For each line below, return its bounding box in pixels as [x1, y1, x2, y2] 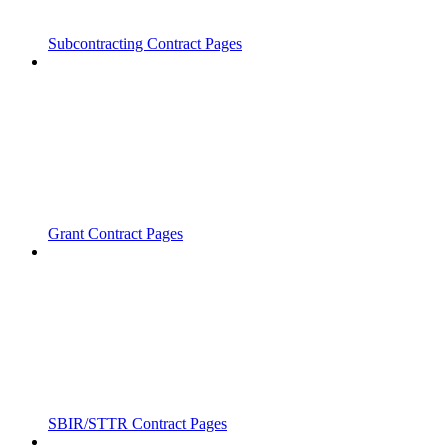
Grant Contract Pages [48, 224, 183, 242]
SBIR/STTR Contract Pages [48, 414, 227, 432]
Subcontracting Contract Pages [48, 34, 242, 52]
